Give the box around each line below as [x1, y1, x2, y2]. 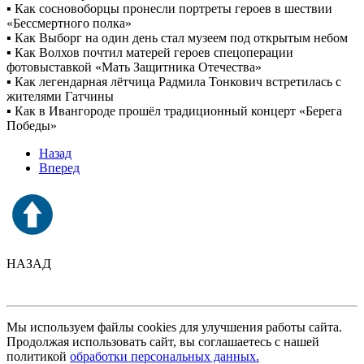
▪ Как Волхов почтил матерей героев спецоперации [6, 45, 293, 60]
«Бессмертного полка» [6, 16, 132, 31]
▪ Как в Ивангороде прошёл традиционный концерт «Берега [6, 104, 342, 119]
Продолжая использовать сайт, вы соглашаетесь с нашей [6, 335, 319, 349]
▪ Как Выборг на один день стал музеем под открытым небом [6, 31, 348, 45]
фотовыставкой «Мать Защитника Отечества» [6, 60, 262, 75]
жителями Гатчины [6, 89, 114, 104]
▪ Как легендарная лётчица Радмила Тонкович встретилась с [6, 75, 341, 89]
